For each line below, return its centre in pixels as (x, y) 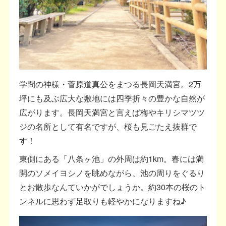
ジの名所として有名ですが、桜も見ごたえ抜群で (108, 126)
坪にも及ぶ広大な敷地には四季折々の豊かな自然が (112, 98)
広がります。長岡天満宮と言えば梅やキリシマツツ (112, 112)
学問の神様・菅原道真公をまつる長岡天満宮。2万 (110, 84)
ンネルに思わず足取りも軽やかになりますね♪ (103, 201)
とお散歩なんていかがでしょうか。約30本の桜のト (113, 187)
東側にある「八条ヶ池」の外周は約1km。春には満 (112, 158)
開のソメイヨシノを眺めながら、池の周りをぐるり (112, 173)
